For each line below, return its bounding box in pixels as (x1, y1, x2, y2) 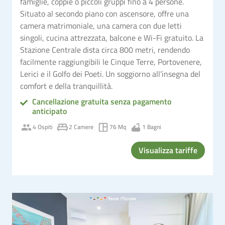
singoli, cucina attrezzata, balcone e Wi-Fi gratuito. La (20, 31, 203, 44)
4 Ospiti (33, 122, 53, 132)
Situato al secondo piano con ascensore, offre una (20, 7, 189, 20)
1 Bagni (142, 122, 161, 132)
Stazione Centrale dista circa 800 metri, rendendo (20, 43, 190, 56)
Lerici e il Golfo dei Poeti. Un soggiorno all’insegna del (20, 67, 200, 80)
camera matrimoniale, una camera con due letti (20, 19, 182, 32)
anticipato (32, 104, 67, 117)
